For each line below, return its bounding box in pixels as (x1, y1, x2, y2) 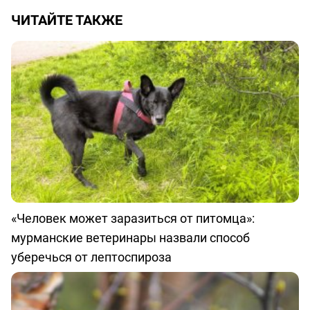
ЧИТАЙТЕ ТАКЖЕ (11, 10, 122, 30)
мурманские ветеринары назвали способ (11, 229, 250, 246)
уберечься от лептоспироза (11, 248, 172, 266)
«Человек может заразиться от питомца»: (11, 210, 255, 227)
